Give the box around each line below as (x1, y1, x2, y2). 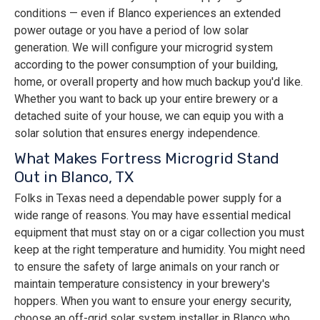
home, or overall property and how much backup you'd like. (14, 75, 303, 89)
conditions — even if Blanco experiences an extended (14, 6, 281, 21)
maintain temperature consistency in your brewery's (14, 277, 270, 291)
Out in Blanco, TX (14, 168, 134, 186)
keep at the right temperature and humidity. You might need (14, 243, 305, 257)
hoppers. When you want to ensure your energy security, (14, 294, 291, 309)
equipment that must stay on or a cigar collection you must (14, 226, 304, 240)
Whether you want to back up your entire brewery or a (14, 92, 278, 106)
